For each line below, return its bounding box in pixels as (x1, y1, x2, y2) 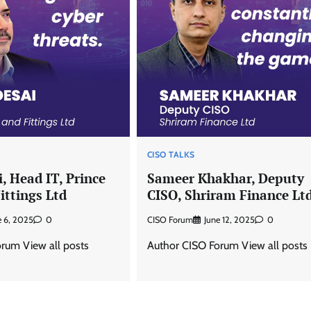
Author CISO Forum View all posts (146, 239, 308, 253)
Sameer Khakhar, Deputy (146, 169, 304, 187)
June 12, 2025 (203, 215, 255, 226)
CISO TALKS (146, 149, 195, 160)
